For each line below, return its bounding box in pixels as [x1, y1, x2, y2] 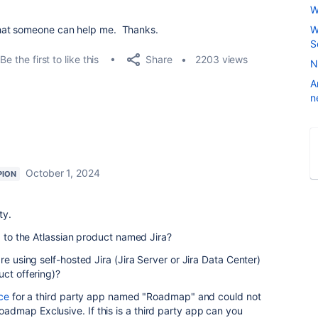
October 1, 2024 [26, 167, 100, 179]
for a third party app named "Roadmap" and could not [9, 290, 261, 302]
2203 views [195, 53, 248, 65]
